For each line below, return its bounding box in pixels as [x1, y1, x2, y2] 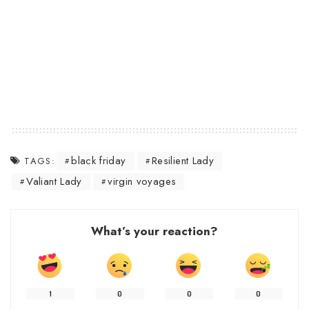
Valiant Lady [26, 174, 82, 190]
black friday [71, 153, 126, 169]
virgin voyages [108, 174, 177, 190]
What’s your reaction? [91, 223, 218, 240]
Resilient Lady [151, 153, 215, 169]
